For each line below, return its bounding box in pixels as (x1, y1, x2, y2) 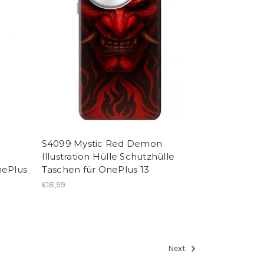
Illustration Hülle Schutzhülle (41, 150, 175, 162)
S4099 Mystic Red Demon (41, 137, 163, 149)
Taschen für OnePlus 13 (41, 163, 150, 175)
